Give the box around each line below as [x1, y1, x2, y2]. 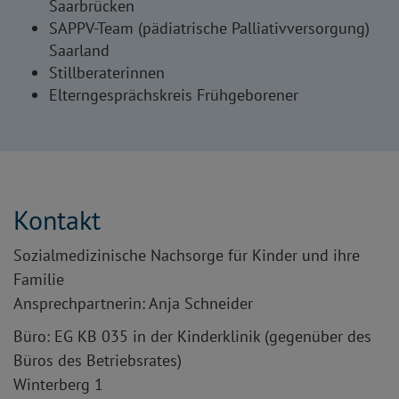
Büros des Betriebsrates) [13, 350, 182, 371]
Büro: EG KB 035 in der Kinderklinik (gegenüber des [13, 326, 371, 347]
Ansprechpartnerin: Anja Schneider [13, 293, 253, 314]
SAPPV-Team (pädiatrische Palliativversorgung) [49, 18, 370, 39]
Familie [13, 269, 64, 290]
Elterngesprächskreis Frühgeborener [49, 85, 298, 106]
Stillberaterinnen [49, 62, 165, 84]
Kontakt [13, 202, 101, 238]
